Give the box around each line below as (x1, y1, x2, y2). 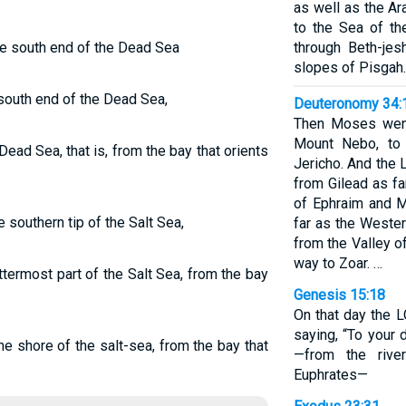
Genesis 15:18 (293, 286, 385, 304)
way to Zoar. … (293, 255, 382, 272)
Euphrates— (293, 366, 368, 383)
